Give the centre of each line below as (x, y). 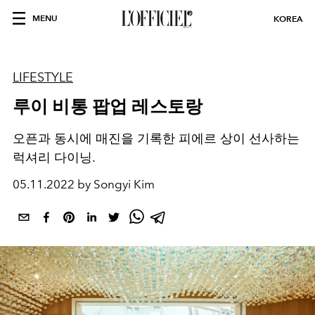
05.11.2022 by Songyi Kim (84, 184)
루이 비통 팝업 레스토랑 (108, 106)
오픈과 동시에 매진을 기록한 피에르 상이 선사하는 (156, 139)
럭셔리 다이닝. (54, 157)
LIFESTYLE (43, 77)
